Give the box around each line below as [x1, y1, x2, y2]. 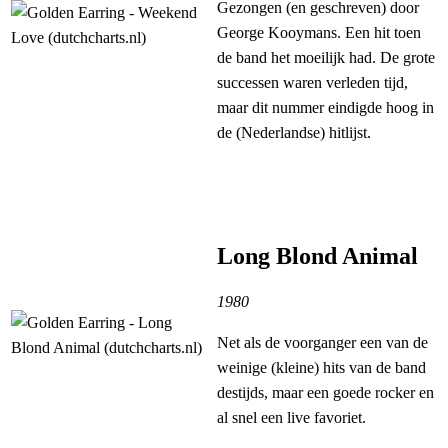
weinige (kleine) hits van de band [217, 359, 426, 377]
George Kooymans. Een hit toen [217, 24, 421, 42]
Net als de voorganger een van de [217, 334, 428, 352]
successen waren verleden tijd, [217, 74, 408, 92]
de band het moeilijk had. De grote [217, 49, 435, 67]
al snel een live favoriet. [217, 409, 366, 427]
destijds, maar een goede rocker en [217, 384, 434, 402]
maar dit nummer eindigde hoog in [217, 99, 434, 117]
